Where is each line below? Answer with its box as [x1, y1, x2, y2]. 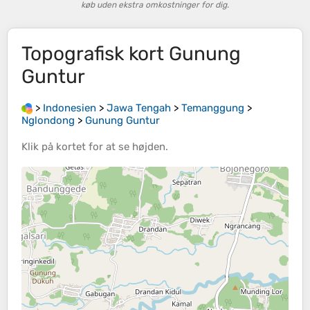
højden [132, 140, 165, 154]
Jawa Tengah [107, 102, 171, 114]
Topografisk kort [21, 42, 169, 65]
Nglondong [21, 114, 75, 127]
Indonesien [43, 102, 96, 114]
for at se [86, 140, 132, 154]
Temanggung [181, 102, 244, 114]
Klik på [21, 140, 56, 154]
